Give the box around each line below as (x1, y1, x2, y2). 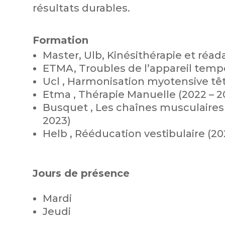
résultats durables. (32, 2, 130, 14)
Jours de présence (32, 167, 130, 180)
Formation (32, 34, 88, 46)
